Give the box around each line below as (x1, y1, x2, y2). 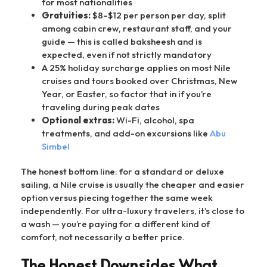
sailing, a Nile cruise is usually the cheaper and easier (21, 179, 244, 191)
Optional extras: (42, 114, 114, 126)
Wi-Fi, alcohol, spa (114, 114, 194, 126)
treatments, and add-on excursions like (42, 128, 210, 139)
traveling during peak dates (42, 101, 160, 113)
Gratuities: (42, 10, 91, 21)
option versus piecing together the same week (21, 192, 213, 204)
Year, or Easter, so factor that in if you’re (42, 88, 212, 100)
